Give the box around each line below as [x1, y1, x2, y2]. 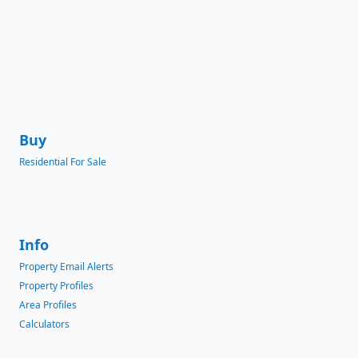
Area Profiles [19, 298, 77, 312]
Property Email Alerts [19, 260, 113, 274]
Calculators [19, 317, 70, 332]
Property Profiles [19, 279, 93, 293]
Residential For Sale [19, 155, 106, 169]
